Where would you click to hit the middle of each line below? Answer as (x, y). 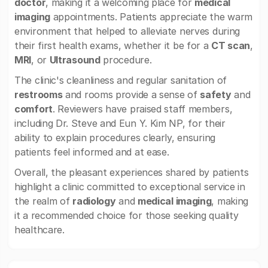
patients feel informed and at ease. (92, 152)
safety (216, 95)
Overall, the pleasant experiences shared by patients (132, 172)
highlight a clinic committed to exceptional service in (130, 187)
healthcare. (39, 230)
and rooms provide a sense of (131, 95)
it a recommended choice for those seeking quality (127, 215)
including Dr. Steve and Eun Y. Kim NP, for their (120, 123)
